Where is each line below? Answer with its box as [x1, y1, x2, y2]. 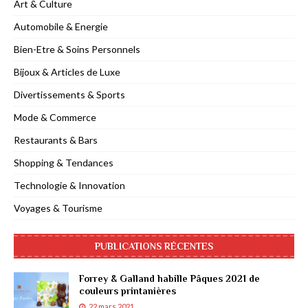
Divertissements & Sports [14, 89, 125, 101]
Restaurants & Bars [14, 134, 98, 146]
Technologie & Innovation [14, 179, 125, 192]
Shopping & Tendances [14, 157, 113, 169]
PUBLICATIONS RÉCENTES [95, 241, 213, 252]
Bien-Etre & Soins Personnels [14, 43, 140, 56]
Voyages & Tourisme [14, 202, 102, 214]
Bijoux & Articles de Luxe [14, 66, 120, 78]
